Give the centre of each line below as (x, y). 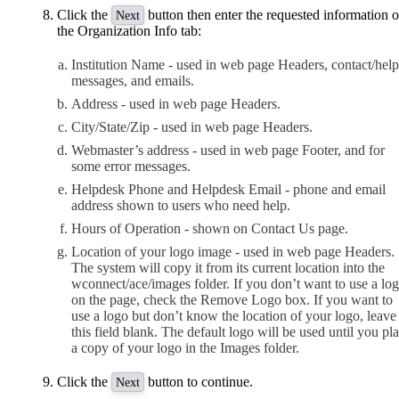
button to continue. (199, 382)
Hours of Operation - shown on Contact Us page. (210, 229)
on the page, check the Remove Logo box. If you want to (232, 300)
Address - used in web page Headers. (176, 104)
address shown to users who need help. (181, 206)
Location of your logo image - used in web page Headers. (233, 252)
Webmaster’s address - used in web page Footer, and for (228, 151)
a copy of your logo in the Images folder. (185, 348)
